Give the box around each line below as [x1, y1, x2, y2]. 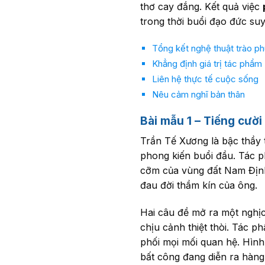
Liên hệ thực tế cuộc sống [151, 73, 258, 85]
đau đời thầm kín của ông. [140, 179, 257, 192]
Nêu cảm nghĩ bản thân [151, 89, 245, 101]
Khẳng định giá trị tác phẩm [151, 58, 262, 70]
